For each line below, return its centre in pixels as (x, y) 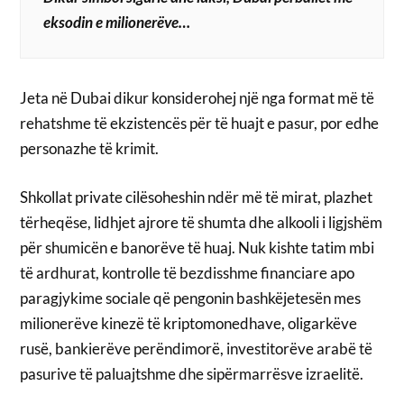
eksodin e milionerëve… (117, 23)
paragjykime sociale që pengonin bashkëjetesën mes (191, 298)
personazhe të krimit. (90, 149)
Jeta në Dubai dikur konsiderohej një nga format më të (197, 98)
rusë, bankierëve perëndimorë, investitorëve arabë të (197, 348)
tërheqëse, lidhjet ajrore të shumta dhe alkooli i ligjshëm (202, 222)
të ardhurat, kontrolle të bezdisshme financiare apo (188, 272)
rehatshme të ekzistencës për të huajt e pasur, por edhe (200, 124)
